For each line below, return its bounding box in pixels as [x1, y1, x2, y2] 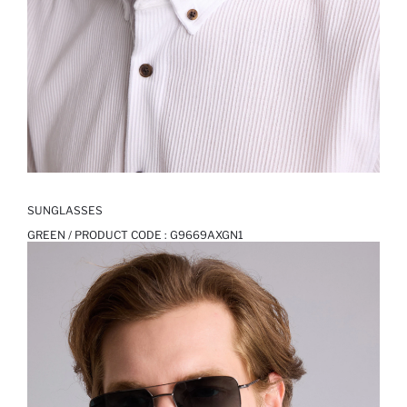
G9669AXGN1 [170, 228, 243, 243]
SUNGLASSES [27, 203, 103, 218]
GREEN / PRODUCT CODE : [27, 228, 170, 243]
